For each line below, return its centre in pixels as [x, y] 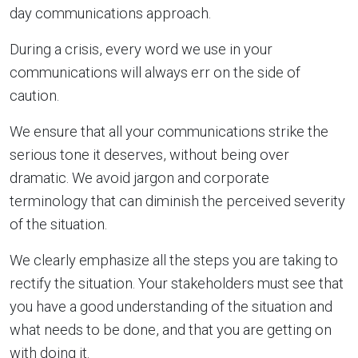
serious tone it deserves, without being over [149, 154]
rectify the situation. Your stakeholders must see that [177, 283]
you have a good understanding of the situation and [171, 306]
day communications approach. [110, 13]
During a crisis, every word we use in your [141, 49]
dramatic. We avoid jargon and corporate [139, 177]
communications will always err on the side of [155, 72]
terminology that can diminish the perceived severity [177, 201]
